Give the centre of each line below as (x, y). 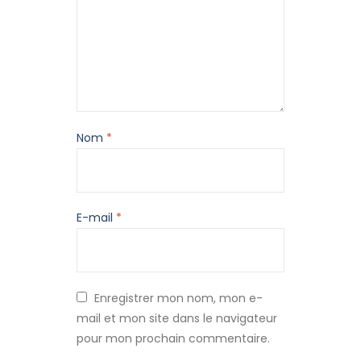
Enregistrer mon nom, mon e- (179, 299)
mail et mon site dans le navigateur (177, 319)
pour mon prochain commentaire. (173, 339)
